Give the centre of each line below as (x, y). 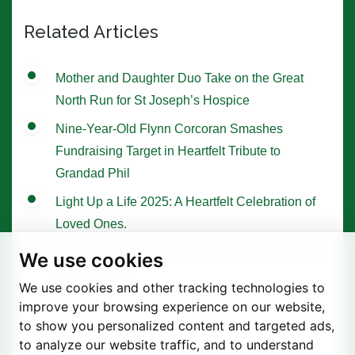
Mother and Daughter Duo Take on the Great (179, 78)
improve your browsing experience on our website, (172, 307)
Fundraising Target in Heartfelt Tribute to (168, 151)
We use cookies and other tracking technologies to (172, 288)
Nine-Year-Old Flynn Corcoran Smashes (169, 128)
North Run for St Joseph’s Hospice (153, 100)
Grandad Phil (93, 173)
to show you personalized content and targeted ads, (177, 326)
